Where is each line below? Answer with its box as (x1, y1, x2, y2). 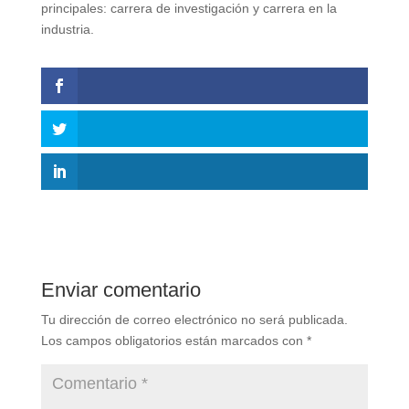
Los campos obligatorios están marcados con (40, 333, 307, 349)
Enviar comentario (40, 278, 201, 302)
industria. (40, 21, 98, 37)
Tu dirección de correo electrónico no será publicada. (40, 312, 348, 328)
